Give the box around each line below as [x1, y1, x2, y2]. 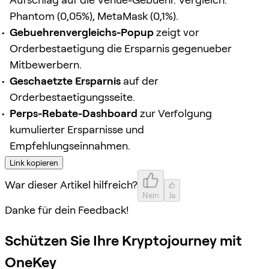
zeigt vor [154, 25, 199, 38]
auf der [121, 74, 159, 87]
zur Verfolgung [138, 106, 212, 119]
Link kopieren [10, 157, 58, 168]
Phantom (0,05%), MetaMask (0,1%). [10, 9, 178, 22]
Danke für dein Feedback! [5, 203, 128, 216]
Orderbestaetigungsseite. [10, 90, 135, 103]
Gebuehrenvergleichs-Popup [10, 25, 154, 38]
